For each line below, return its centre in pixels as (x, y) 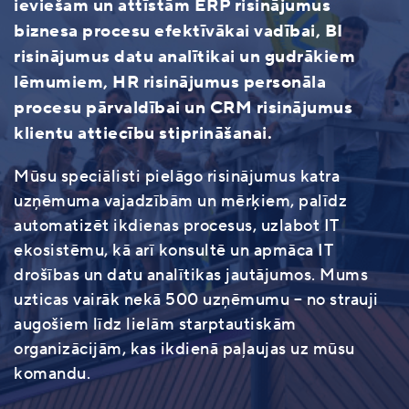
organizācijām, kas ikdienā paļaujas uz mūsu (184, 349)
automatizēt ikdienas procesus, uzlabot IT (176, 226)
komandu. (52, 374)
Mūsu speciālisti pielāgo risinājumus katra (177, 177)
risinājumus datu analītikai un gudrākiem (184, 57)
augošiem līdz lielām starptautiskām (155, 325)
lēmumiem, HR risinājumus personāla (170, 82)
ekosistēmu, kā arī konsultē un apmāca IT (173, 251)
